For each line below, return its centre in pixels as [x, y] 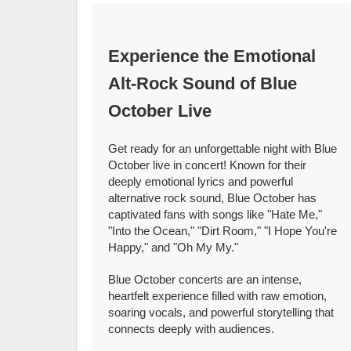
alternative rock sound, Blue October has [213, 198]
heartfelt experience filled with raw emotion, [218, 296]
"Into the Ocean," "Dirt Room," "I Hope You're [223, 231]
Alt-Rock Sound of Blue [203, 83]
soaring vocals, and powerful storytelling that [221, 312]
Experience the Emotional [212, 56]
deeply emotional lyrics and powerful [201, 181]
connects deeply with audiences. [192, 329]
